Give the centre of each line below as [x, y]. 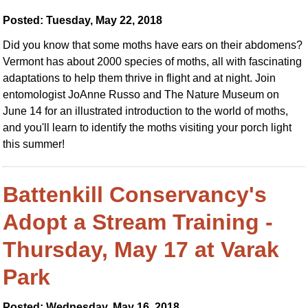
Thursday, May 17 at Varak [141, 250]
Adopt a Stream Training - [138, 222]
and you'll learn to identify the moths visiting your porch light [147, 128]
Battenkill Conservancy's [135, 195]
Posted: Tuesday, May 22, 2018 [83, 20]
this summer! [34, 144]
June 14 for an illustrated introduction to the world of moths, [146, 111]
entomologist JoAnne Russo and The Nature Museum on [141, 95]
